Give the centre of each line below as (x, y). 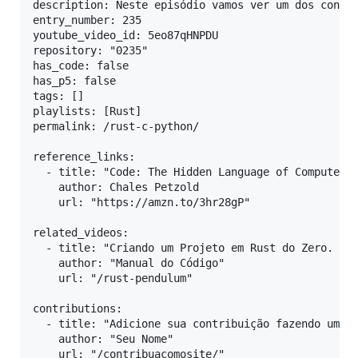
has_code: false (81, 66)
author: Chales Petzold (116, 187)
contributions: (78, 309)
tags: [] (58, 96)
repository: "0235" (90, 51)
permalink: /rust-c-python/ (116, 127)
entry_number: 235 (87, 20)
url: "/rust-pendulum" (113, 278)
